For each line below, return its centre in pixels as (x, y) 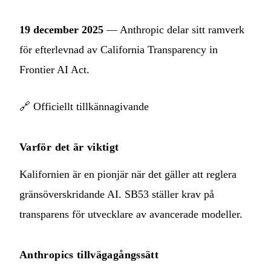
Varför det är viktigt (69, 147)
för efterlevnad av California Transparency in (119, 49)
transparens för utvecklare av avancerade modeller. (131, 214)
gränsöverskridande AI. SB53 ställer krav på (117, 194)
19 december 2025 (61, 29)
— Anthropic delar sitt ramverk (174, 29)
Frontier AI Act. (54, 69)
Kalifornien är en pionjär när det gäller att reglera (128, 174)
